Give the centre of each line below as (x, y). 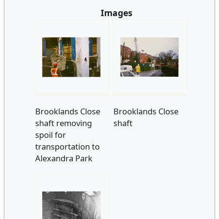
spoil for (50, 134)
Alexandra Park (64, 158)
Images (116, 12)
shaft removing (63, 123)
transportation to (67, 146)
